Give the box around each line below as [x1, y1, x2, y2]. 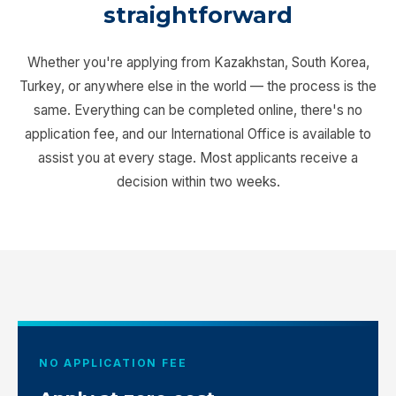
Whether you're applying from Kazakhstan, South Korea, [27, 54, 369, 72]
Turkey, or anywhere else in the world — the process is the [19, 78, 377, 95]
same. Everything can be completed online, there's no [34, 102, 362, 119]
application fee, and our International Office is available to [25, 126, 371, 143]
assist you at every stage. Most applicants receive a [38, 149, 358, 167]
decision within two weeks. [116, 173, 280, 191]
